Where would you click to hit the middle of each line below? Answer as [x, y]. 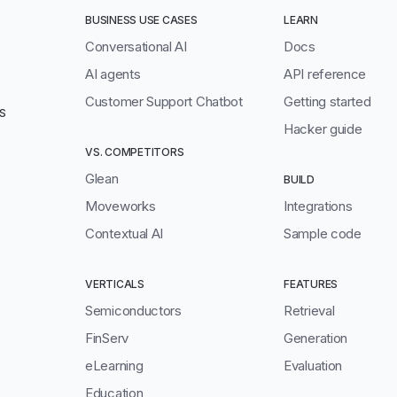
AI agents [113, 74]
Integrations [318, 206]
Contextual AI [125, 234]
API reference [325, 74]
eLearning [114, 366]
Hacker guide [323, 129]
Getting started [327, 102]
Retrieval [309, 311]
